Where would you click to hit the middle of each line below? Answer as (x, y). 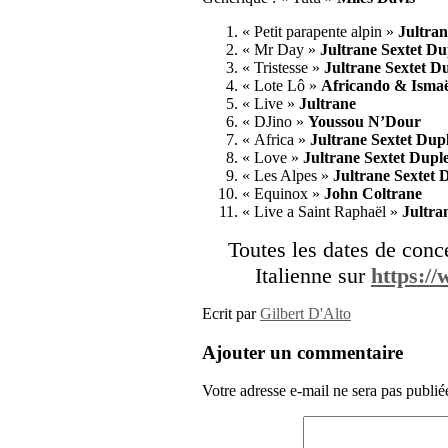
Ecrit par (231, 313)
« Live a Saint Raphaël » (322, 211)
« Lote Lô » (281, 85)
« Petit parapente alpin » (320, 31)
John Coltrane (373, 193)
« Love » (272, 157)
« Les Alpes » (287, 175)
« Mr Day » (281, 49)
